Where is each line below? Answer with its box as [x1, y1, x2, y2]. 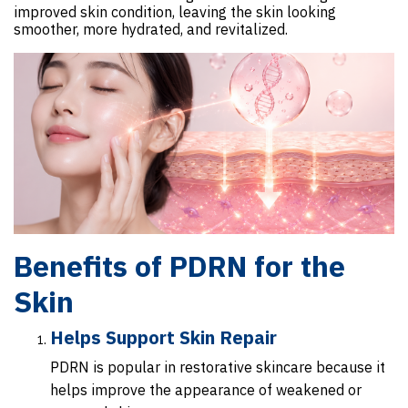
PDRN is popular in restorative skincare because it [50, 358, 385, 377]
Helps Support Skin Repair [50, 325, 277, 351]
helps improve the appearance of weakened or [50, 381, 362, 400]
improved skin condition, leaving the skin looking [14, 3, 336, 22]
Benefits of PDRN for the [14, 247, 345, 286]
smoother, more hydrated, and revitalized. [14, 20, 288, 39]
